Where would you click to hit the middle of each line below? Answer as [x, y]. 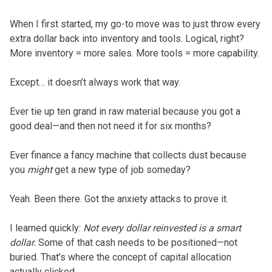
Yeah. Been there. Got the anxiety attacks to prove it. [119, 199]
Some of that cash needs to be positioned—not [136, 242]
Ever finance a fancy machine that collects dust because [128, 155]
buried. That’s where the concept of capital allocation [120, 257]
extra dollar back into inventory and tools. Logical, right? [127, 38]
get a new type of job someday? [121, 169]
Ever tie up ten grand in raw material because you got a [125, 111]
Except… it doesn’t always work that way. [95, 82]
